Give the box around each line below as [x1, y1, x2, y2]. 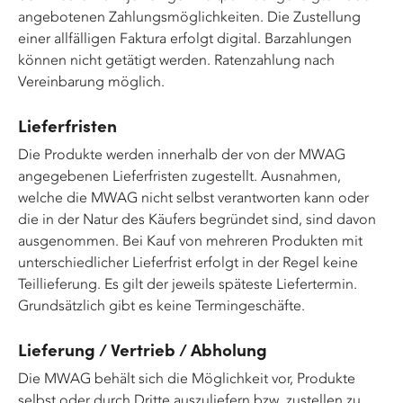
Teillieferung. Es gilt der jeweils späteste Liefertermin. [18, 275, 357, 292]
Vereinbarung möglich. [18, 73, 165, 90]
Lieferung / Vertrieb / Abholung [18, 337, 267, 361]
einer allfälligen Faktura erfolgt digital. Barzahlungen [18, 30, 352, 47]
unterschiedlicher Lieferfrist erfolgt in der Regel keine [18, 254, 358, 271]
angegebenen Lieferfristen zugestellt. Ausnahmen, [18, 167, 341, 184]
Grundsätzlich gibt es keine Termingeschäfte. [18, 297, 305, 314]
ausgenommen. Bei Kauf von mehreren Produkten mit [18, 232, 363, 249]
